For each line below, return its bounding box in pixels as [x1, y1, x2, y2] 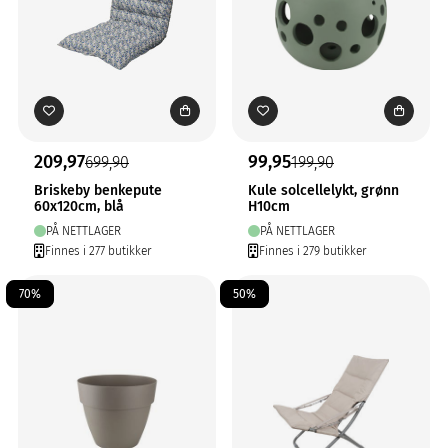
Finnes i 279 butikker [259, 244, 366, 258]
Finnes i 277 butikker [45, 244, 151, 258]
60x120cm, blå [34, 198, 124, 215]
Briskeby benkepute [34, 182, 162, 199]
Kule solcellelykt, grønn [248, 182, 399, 199]
